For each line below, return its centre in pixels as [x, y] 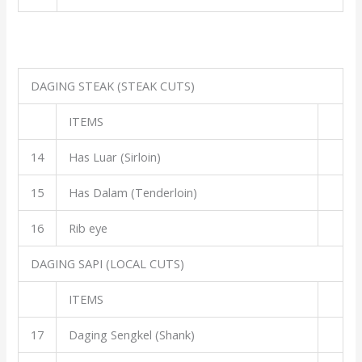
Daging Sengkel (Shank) [132, 334]
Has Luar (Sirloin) [115, 156]
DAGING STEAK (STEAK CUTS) [113, 85]
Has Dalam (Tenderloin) [133, 192]
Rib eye [88, 227]
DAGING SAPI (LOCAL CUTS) [108, 263]
